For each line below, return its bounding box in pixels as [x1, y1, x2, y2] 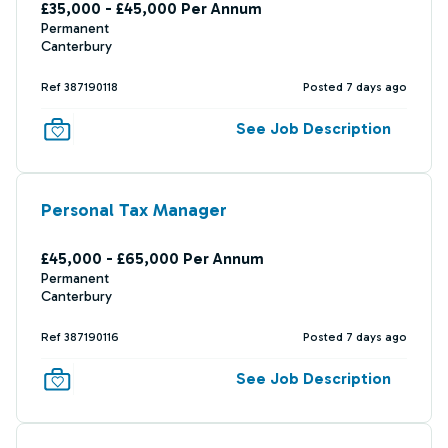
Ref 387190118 [41, 80, 118, 94]
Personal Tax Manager [41, 199, 227, 221]
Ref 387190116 [41, 330, 119, 344]
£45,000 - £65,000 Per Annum [41, 249, 264, 268]
